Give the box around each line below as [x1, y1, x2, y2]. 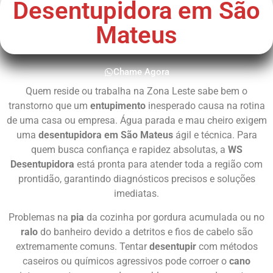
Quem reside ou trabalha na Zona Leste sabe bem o [26, 85, 247, 97]
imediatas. [114, 188, 159, 200]
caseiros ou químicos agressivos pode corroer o [23, 255, 229, 267]
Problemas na [9, 211, 71, 223]
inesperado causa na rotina [145, 100, 265, 112]
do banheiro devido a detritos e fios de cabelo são [37, 225, 253, 238]
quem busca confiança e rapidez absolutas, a [30, 144, 228, 156]
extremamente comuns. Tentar [15, 240, 149, 252]
